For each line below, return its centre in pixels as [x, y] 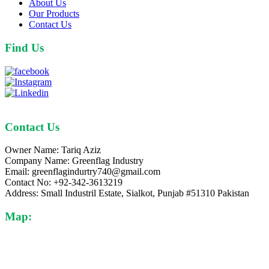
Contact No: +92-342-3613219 [64, 183]
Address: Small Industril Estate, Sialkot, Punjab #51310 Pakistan [127, 193]
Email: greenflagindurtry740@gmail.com [83, 172]
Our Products [54, 14]
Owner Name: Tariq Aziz [53, 150]
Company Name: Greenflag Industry [74, 161]
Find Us [24, 48]
